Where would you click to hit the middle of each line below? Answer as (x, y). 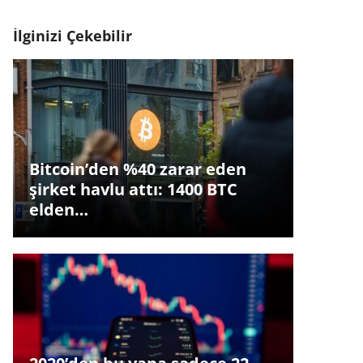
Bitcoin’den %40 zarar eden (137, 169)
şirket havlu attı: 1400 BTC (133, 190)
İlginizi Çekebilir (72, 36)
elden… (58, 210)
